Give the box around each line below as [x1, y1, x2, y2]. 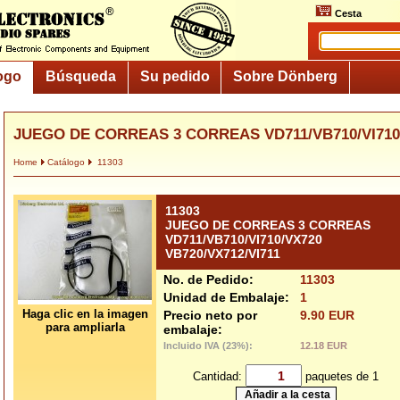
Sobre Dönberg [233, 68, 338, 84]
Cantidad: [193, 369, 246, 383]
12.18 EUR [300, 340, 347, 351]
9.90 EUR [300, 308, 354, 322]
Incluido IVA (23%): [163, 340, 253, 351]
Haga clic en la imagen [21, 307, 148, 321]
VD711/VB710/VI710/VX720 [165, 232, 322, 246]
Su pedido [139, 68, 210, 84]
